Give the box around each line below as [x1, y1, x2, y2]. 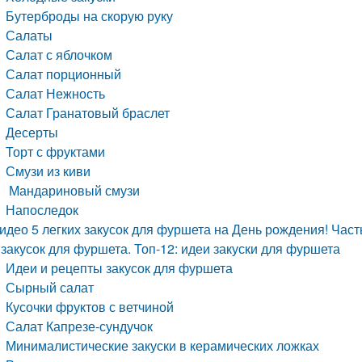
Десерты [6, 123, 59, 141]
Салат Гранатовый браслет [6, 103, 170, 122]
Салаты [6, 26, 53, 44]
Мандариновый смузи [6, 181, 141, 200]
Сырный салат [6, 278, 95, 297]
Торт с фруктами [6, 142, 106, 161]
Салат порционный [6, 65, 122, 83]
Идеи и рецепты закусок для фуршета [6, 259, 234, 277]
